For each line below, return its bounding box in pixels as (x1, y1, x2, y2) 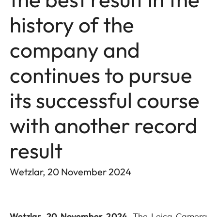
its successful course (10, 87, 200, 113)
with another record (10, 112, 198, 139)
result (10, 137, 62, 164)
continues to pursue (10, 62, 192, 88)
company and (10, 36, 140, 63)
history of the (10, 11, 134, 38)
